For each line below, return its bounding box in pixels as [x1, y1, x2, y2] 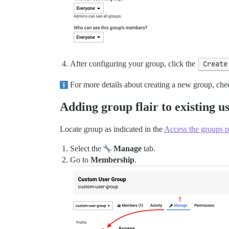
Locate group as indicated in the [60, 124, 164, 133]
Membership [90, 155, 134, 164]
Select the [70, 144, 103, 153]
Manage [113, 144, 142, 153]
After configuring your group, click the [70, 59, 197, 68]
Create [203, 59, 228, 68]
